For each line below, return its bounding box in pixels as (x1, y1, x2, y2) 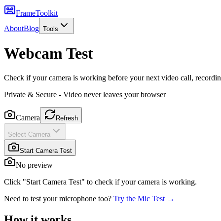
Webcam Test (4, 44, 93, 63)
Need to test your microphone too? (4, 194, 111, 203)
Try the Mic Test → (113, 194, 175, 203)
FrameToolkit (16, 9, 58, 17)
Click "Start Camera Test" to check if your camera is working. (4, 177, 197, 186)
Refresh (56, 114, 78, 122)
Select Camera (8, 130, 50, 138)
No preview (16, 160, 53, 169)
